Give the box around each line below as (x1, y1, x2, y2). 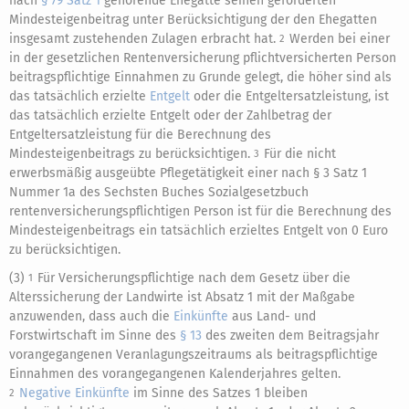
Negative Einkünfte (19, 385, 130, 402)
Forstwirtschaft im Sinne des (9, 328, 180, 344)
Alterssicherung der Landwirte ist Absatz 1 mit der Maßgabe (9, 289, 355, 306)
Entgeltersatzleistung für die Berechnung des (9, 127, 271, 143)
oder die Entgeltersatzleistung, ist (190, 89, 389, 105)
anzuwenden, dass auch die (9, 309, 173, 325)
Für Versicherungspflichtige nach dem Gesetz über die (37, 270, 351, 287)
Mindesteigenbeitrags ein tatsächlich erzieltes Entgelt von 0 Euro (9, 223, 388, 239)
